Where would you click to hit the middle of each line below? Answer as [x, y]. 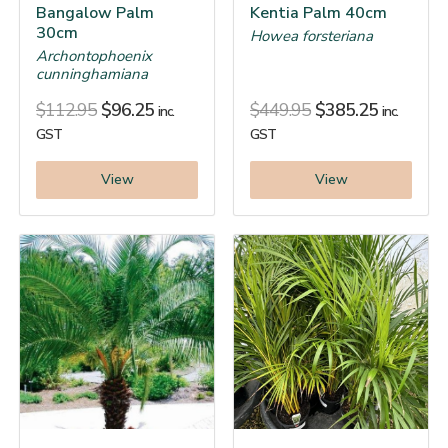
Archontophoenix [94, 55]
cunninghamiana [92, 73]
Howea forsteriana [311, 35]
